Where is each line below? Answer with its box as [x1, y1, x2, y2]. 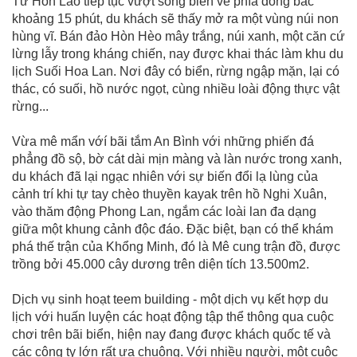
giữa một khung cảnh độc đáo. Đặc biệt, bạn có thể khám [12, 222, 333, 236]
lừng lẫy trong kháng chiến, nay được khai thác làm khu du [12, 46, 343, 61]
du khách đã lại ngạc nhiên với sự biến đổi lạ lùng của [12, 169, 318, 183]
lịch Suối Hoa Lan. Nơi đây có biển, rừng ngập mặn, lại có [12, 64, 339, 78]
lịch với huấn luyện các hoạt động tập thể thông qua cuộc [12, 309, 334, 324]
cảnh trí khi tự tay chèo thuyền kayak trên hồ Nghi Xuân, [12, 186, 327, 201]
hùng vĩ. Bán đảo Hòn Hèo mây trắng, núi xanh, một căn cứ [12, 29, 345, 43]
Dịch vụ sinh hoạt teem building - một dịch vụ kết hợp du [12, 292, 328, 306]
